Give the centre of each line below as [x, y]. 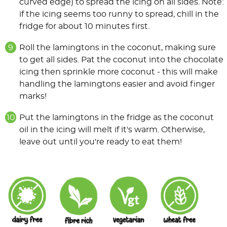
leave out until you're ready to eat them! [101, 142]
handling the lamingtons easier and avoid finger [117, 84]
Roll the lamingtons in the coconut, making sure [118, 48]
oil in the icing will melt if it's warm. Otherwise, [112, 130]
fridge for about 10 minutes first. [84, 27]
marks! [33, 97]
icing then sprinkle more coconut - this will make [119, 72]
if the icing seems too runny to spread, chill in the [119, 14]
